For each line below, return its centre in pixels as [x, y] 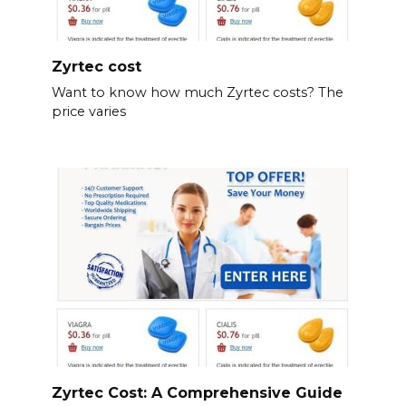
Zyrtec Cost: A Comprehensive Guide [197, 392]
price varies [88, 111]
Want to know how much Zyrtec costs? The [197, 92]
